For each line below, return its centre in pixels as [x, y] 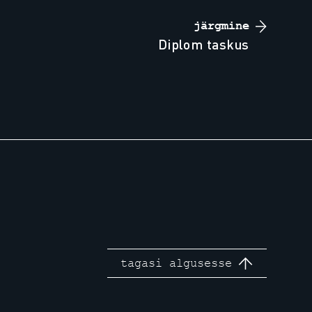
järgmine [221, 26]
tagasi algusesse [177, 263]
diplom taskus [208, 45]
